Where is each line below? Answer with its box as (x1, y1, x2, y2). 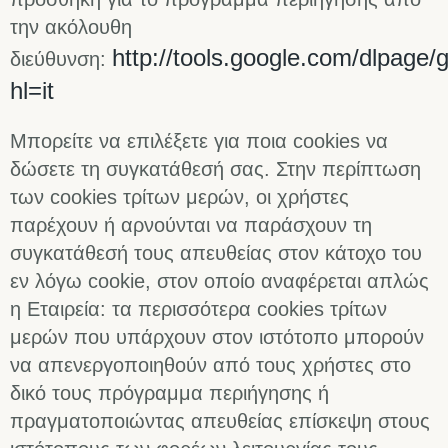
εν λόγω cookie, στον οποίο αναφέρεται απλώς (10, 270, 429, 293)
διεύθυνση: (10, 48, 112, 71)
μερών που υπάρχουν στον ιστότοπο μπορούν (10, 326, 424, 349)
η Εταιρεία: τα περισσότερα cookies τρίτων (10, 298, 387, 321)
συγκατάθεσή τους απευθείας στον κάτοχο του (10, 242, 422, 265)
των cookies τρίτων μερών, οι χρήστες (10, 186, 349, 209)
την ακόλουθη (10, 16, 132, 39)
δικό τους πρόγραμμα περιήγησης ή (10, 382, 329, 405)
